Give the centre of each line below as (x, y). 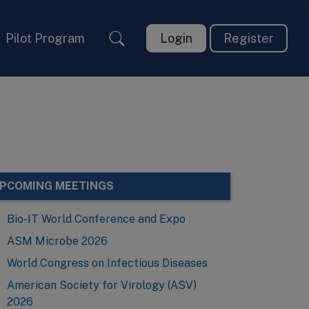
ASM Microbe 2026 (57, 241)
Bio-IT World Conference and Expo (96, 219)
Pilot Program (45, 38)
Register (249, 38)
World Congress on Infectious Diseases (107, 263)
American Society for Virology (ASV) (102, 285)
